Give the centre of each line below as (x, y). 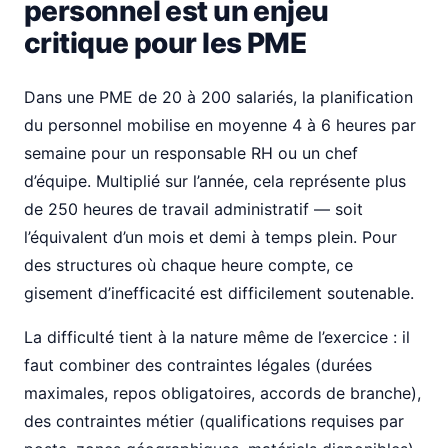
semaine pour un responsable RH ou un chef (191, 153)
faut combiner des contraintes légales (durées (198, 365)
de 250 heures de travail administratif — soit (193, 209)
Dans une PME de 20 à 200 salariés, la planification (218, 97)
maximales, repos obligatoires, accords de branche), (222, 393)
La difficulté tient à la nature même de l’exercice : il (217, 337)
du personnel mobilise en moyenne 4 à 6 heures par (220, 125)
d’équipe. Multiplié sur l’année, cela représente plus (215, 181)
